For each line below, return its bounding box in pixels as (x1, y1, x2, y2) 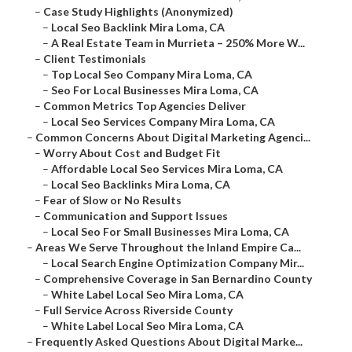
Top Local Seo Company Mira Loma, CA (51, 68, 252, 82)
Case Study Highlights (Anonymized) (43, 5, 233, 19)
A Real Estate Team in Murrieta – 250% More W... (51, 36, 305, 50)
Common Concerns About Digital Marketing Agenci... (35, 130, 310, 145)
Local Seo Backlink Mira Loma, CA (51, 20, 225, 35)
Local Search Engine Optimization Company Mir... (51, 256, 304, 270)
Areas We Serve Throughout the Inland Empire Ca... (35, 240, 301, 255)
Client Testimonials (43, 52, 146, 66)
